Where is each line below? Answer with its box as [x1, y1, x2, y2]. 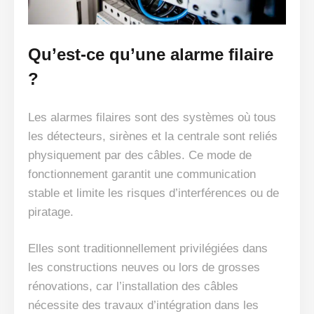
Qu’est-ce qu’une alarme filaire [28, 45, 273, 64]
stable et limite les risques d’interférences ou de [28, 186, 279, 200]
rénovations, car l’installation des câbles [28, 280, 238, 294]
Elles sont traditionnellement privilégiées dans [28, 242, 268, 256]
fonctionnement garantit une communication [28, 168, 256, 182]
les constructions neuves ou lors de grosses [28, 261, 260, 275]
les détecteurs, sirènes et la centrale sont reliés [28, 130, 278, 144]
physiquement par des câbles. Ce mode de [28, 149, 252, 163]
